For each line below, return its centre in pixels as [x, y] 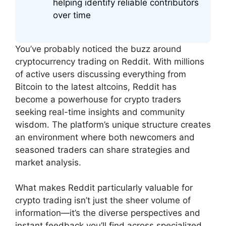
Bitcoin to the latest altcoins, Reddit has [96, 87]
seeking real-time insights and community [100, 112]
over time [72, 15]
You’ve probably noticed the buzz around [98, 49]
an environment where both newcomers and [105, 137]
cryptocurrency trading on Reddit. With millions [110, 61]
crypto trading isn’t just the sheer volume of [103, 201]
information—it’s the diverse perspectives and [108, 213]
